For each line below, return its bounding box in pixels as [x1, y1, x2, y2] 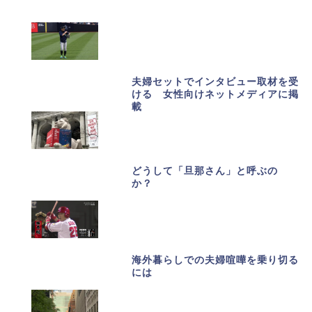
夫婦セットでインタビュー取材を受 [132, 76, 299, 87]
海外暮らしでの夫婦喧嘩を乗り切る [132, 254, 299, 265]
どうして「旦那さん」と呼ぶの [132, 165, 279, 176]
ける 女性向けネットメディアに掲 [132, 88, 299, 100]
